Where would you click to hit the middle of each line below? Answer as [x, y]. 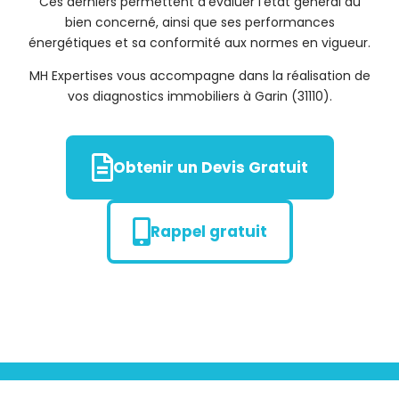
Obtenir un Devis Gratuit [210, 167]
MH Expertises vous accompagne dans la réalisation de [199, 76]
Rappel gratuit [208, 232]
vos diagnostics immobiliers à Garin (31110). [199, 96]
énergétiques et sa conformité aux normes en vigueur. [199, 43]
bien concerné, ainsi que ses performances [199, 22]
